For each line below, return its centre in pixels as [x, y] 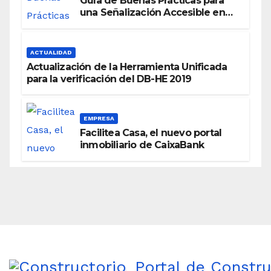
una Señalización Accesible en [152, 13]
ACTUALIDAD [51, 52]
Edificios [100, 25]
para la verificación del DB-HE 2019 [109, 79]
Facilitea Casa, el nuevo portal [151, 133]
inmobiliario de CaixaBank [142, 145]
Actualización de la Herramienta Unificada [127, 67]
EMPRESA [99, 119]
